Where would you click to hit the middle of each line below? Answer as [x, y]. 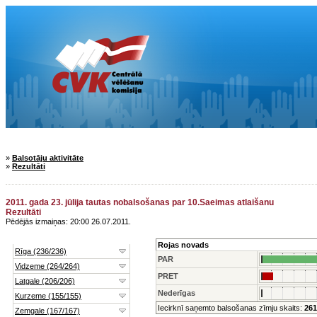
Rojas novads [183, 245]
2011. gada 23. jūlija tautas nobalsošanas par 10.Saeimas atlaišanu [140, 202]
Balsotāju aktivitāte [48, 158]
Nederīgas [177, 293]
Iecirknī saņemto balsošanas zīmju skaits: [230, 308]
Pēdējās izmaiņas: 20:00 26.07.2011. [68, 221]
